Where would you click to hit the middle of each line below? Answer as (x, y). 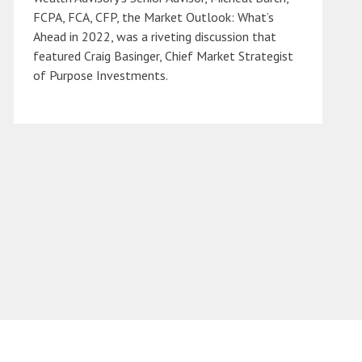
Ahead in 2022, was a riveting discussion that (155, 37)
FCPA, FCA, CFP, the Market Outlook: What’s (154, 17)
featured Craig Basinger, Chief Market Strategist (163, 56)
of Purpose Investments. (101, 76)
